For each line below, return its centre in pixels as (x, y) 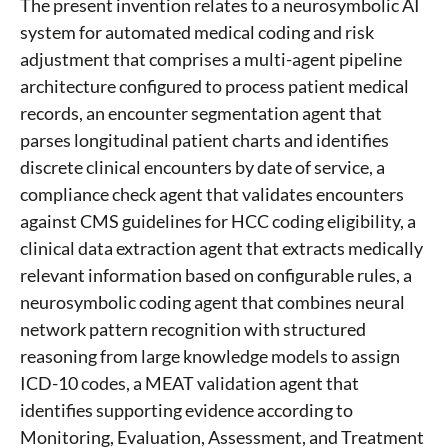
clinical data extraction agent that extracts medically (221, 248)
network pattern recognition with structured (193, 329)
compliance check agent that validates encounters (212, 194)
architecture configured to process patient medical (214, 86)
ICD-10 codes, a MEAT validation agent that (189, 383)
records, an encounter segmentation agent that (201, 113)
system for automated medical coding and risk (197, 32)
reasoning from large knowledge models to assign (210, 356)
